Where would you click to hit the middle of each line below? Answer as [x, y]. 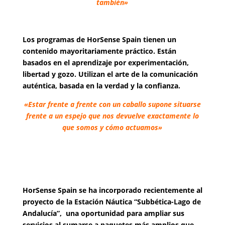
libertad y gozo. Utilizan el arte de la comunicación [110, 74]
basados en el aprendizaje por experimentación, [105, 63]
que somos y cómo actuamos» [113, 127]
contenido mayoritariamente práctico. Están [99, 51]
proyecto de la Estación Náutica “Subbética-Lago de [111, 202]
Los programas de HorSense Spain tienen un [99, 39]
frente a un [45, 116]
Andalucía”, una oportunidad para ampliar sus [103, 213]
